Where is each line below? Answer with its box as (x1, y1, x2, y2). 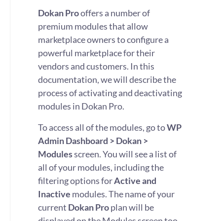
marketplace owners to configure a (38, 34, 169, 45)
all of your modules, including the (38, 162, 164, 173)
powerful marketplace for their (38, 47, 155, 58)
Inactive (38, 188, 71, 199)
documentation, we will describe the (38, 74, 176, 85)
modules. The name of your (71, 188, 175, 199)
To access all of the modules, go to (38, 122, 167, 133)
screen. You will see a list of (74, 148, 177, 159)
